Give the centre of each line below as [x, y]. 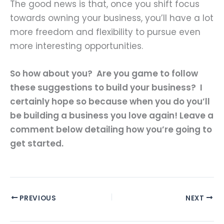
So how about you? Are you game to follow [104, 74]
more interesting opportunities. [76, 46]
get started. [37, 144]
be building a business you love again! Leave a [112, 116]
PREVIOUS [37, 198]
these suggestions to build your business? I [106, 88]
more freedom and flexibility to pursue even [105, 32]
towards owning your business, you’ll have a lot [112, 18]
